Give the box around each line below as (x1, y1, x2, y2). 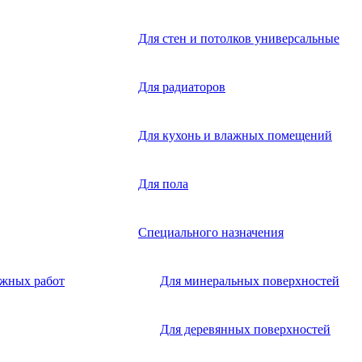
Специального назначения (138, 225, 284, 239)
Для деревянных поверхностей (160, 322, 330, 336)
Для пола (138, 176, 188, 191)
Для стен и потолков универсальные (138, 31, 339, 45)
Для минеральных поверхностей (160, 273, 339, 288)
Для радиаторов (138, 79, 225, 94)
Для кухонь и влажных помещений (138, 128, 332, 142)
